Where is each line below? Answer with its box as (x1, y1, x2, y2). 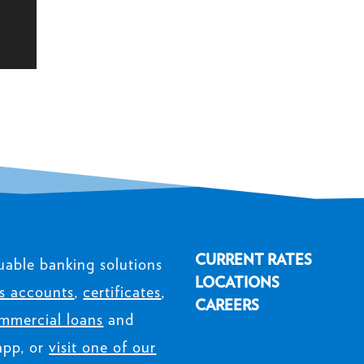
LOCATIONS (195, 274, 280, 292)
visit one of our (49, 336, 157, 357)
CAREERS (195, 297, 260, 314)
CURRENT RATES (195, 251, 313, 269)
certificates (83, 281, 162, 301)
